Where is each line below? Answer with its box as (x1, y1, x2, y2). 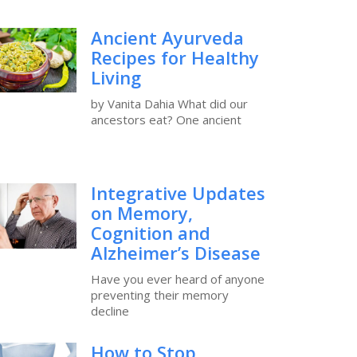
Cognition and (90, 221, 210, 245)
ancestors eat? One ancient (90, 111, 241, 127)
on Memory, (90, 201, 193, 226)
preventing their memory (90, 287, 229, 304)
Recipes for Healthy (90, 45, 259, 69)
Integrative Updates (90, 181, 265, 206)
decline (90, 303, 129, 320)
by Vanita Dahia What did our (90, 95, 248, 112)
